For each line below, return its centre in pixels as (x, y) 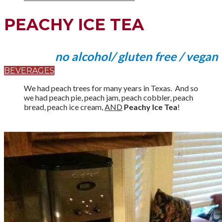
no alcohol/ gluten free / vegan (137, 56)
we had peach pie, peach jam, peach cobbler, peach (109, 97)
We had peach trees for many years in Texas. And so (111, 88)
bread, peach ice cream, (64, 107)
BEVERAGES (29, 70)
